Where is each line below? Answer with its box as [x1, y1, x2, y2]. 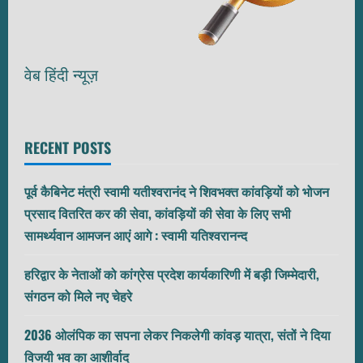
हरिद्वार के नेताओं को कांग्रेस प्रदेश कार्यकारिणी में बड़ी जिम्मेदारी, [24, 264, 319, 284]
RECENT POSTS [24, 137, 111, 159]
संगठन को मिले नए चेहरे [24, 286, 132, 306]
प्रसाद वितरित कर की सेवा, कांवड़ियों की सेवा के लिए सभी [24, 203, 291, 224]
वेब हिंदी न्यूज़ [24, 64, 98, 87]
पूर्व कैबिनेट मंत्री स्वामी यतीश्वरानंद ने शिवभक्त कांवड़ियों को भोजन [24, 181, 329, 202]
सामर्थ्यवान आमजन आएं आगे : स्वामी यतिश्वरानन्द [24, 225, 247, 246]
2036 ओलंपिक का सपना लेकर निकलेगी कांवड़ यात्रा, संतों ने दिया [24, 325, 331, 345]
